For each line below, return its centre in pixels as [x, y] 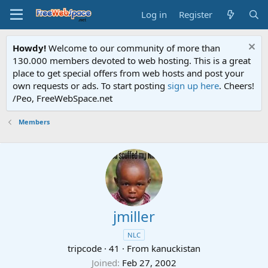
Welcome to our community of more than [133, 48]
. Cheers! [237, 86]
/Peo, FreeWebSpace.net [63, 98]
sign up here [193, 86]
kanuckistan [176, 248]
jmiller [134, 216]
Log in [154, 14]
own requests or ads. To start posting [90, 86]
